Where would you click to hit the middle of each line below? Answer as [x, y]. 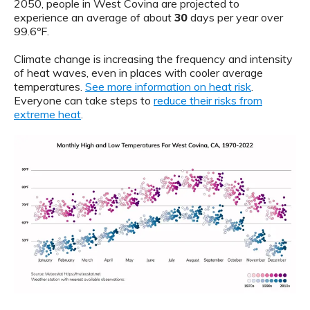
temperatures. [49, 87]
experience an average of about [94, 18]
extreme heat [47, 115]
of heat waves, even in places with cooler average [138, 73]
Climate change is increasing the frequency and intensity [153, 59]
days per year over [235, 18]
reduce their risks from [208, 101]
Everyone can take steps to [84, 101]
